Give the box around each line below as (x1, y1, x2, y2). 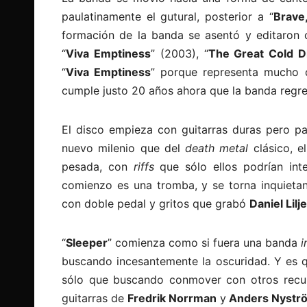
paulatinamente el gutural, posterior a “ (62, 9, 273, 23)
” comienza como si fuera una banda (108, 235, 302, 249)
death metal (185, 140, 249, 155)
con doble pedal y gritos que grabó (62, 196, 249, 210)
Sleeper (66, 235, 108, 249)
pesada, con (62, 159, 134, 173)
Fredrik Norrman (127, 291, 220, 305)
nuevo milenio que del (62, 140, 186, 155)
